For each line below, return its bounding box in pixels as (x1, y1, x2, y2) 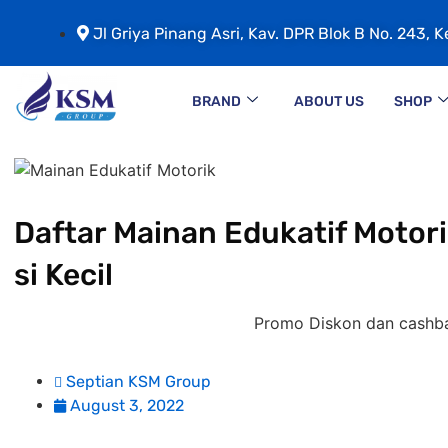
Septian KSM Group (66, 372, 211, 392)
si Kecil (14, 256, 113, 293)
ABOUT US (293, 92, 364, 110)
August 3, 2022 (70, 396, 184, 416)
